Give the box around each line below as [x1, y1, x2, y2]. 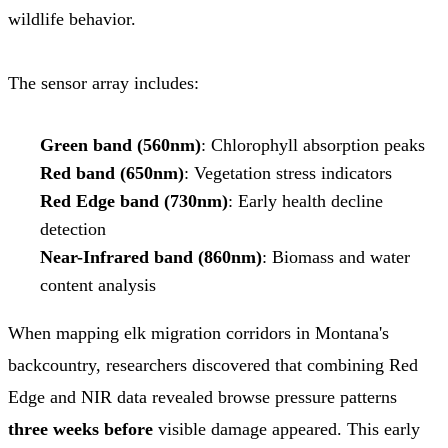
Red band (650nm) [40, 162, 184, 183]
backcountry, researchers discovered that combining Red [8, 354, 418, 375]
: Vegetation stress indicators [184, 162, 392, 183]
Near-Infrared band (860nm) [40, 246, 262, 267]
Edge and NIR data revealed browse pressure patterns [8, 386, 397, 407]
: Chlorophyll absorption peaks [201, 134, 425, 155]
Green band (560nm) [40, 134, 201, 155]
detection [40, 218, 106, 239]
